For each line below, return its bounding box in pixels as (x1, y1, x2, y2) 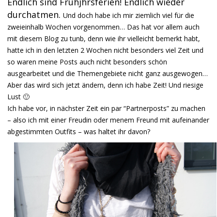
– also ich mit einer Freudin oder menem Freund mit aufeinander (7, 115, 209, 125)
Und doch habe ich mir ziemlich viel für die (63, 11, 194, 20)
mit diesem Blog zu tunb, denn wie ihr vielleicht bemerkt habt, (7, 34, 200, 44)
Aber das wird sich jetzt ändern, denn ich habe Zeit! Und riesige (7, 80, 203, 90)
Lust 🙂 (7, 92, 30, 102)
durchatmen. (7, 9, 63, 21)
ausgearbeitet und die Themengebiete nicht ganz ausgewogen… (7, 69, 208, 78)
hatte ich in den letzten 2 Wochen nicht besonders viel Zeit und (7, 46, 203, 55)
